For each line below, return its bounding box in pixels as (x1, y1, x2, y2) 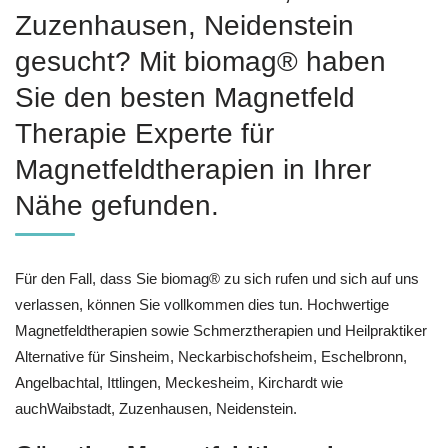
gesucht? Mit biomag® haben (15, 45, 386, 77)
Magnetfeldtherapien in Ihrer (15, 153, 371, 185)
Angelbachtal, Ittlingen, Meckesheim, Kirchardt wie (15, 373, 343, 391)
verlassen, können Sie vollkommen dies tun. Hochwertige (15, 295, 389, 313)
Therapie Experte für (15, 117, 274, 149)
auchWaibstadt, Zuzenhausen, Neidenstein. (15, 399, 297, 417)
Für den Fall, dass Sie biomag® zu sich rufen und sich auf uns (15, 269, 419, 287)
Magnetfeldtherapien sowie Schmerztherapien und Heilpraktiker (15, 321, 427, 339)
